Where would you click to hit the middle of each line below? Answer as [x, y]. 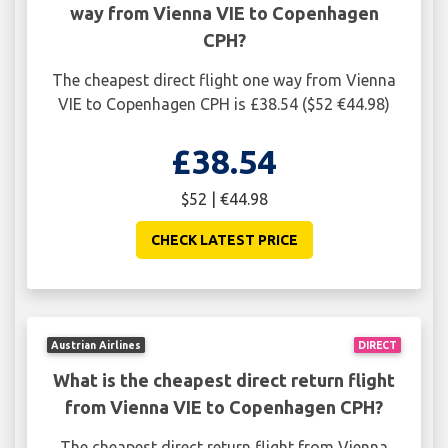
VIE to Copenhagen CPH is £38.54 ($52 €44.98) [224, 104]
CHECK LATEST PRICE [224, 240]
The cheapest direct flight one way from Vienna [224, 80]
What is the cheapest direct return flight [224, 379]
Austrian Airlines [96, 344]
